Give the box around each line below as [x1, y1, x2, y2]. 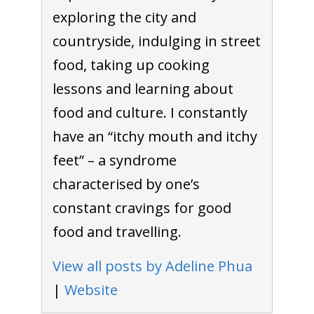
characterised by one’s [52, 174, 200, 193]
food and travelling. [52, 221, 182, 241]
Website [64, 280, 118, 299]
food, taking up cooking [52, 55, 210, 74]
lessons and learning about [52, 78, 233, 98]
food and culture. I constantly [52, 102, 247, 122]
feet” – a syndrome [52, 150, 177, 170]
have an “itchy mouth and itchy [52, 126, 257, 146]
